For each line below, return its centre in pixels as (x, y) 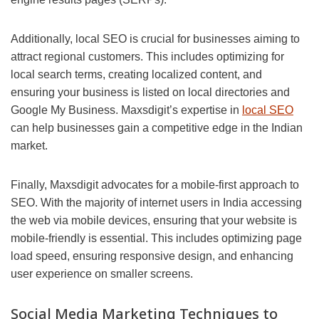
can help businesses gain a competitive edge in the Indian (157, 128)
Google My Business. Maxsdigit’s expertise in (126, 110)
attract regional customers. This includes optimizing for (147, 57)
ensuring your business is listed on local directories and (150, 93)
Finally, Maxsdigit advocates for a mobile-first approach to (155, 185)
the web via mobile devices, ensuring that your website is (154, 221)
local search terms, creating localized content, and (136, 75)
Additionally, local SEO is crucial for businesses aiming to (155, 39)
